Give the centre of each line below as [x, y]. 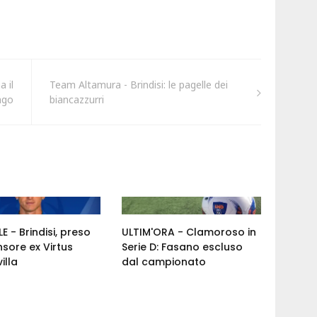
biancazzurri [76, 100]
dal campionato [164, 262]
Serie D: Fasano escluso [183, 247]
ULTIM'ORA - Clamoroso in [189, 232]
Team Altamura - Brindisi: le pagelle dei [138, 85]
